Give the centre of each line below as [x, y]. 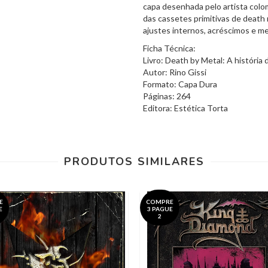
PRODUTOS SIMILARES [134, 161]
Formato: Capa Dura [180, 84]
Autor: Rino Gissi [175, 72]
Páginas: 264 [167, 96]
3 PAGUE [160, 208]
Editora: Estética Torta [185, 108]
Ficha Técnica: [169, 48]
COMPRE [160, 201]
